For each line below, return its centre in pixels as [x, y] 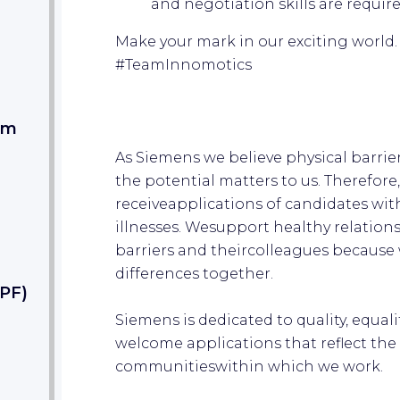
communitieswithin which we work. [249, 366]
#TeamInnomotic [180, 64]
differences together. [194, 273]
